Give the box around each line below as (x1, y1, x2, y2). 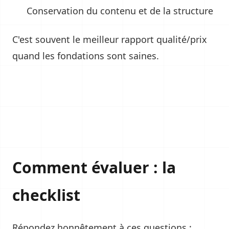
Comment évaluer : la (12, 157, 176, 178)
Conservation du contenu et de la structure (27, 5, 213, 17)
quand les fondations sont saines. (12, 50, 159, 62)
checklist (12, 185, 80, 205)
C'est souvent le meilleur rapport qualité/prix (12, 33, 207, 45)
